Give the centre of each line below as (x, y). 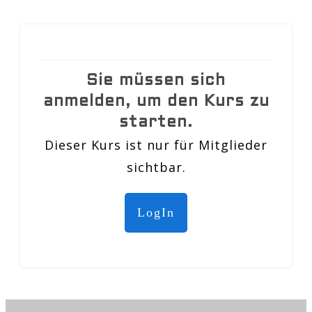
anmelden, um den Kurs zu (156, 102)
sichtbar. (156, 167)
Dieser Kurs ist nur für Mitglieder (156, 145)
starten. (156, 123)
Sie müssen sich (156, 81)
